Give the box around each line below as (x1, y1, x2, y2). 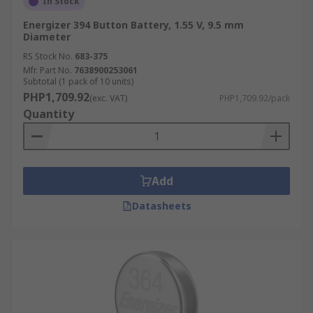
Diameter (23, 30, 71, 43)
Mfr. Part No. (23, 64, 72, 76)
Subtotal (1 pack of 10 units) (23, 75, 133, 87)
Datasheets (131, 199, 191, 212)
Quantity (23, 106, 74, 122)
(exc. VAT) (89, 92, 127, 104)
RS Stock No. (23, 50, 73, 62)
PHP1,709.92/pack (219, 92, 290, 104)
